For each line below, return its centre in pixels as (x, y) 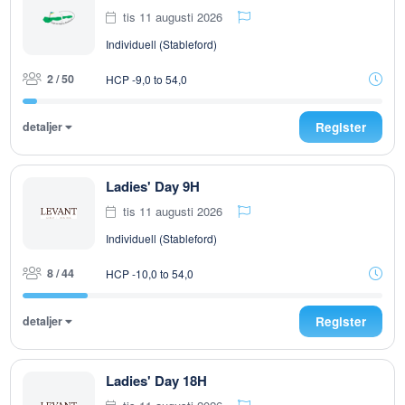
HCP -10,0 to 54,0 (150, 273)
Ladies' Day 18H (156, 381)
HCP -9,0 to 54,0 (146, 79)
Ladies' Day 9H (153, 186)
